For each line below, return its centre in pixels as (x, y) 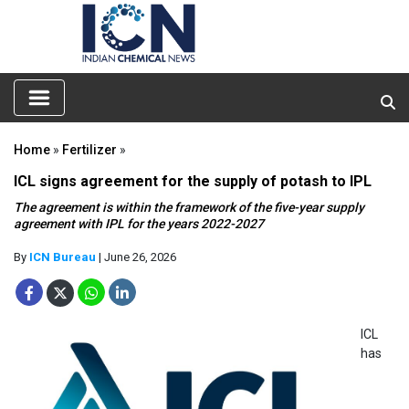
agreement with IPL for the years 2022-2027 (139, 223)
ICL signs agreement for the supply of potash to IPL (193, 181)
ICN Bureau (63, 257)
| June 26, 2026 (136, 257)
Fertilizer (89, 149)
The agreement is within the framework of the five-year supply (189, 207)
